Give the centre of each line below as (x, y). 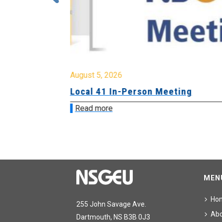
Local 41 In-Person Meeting (131, 92)
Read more (93, 109)
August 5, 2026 (96, 75)
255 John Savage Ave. (111, 204)
